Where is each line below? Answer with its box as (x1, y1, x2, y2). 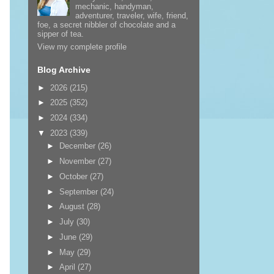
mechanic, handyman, (75, 1, 154, 11)
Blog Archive (37, 65, 91, 75)
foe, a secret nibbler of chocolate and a (37, 20, 176, 29)
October (59, 171, 91, 181)
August (59, 202, 87, 212)
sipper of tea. (37, 29, 84, 39)
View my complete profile (37, 42, 127, 51)
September (59, 187, 101, 196)
